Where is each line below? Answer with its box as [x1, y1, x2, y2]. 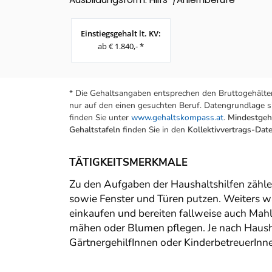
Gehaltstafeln [69, 124, 120, 136]
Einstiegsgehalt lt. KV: [81, 28, 161, 39]
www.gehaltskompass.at [131, 112, 223, 124]
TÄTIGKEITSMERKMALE [69, 155, 188, 170]
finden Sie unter [69, 112, 131, 124]
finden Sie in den [120, 124, 188, 136]
